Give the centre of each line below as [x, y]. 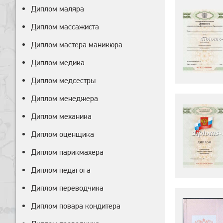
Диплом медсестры [63, 80]
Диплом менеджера [64, 98]
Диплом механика [61, 116]
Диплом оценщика [62, 134]
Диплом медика [58, 62]
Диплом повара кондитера [76, 206]
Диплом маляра [57, 9]
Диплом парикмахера [67, 152]
